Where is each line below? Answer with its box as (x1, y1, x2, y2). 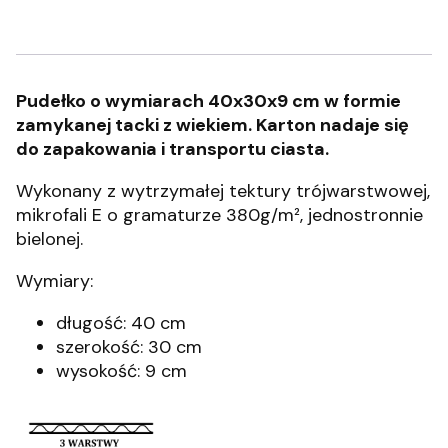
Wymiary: (16, 269, 93, 293)
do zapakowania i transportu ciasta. (16, 137, 329, 161)
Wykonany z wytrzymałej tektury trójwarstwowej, (16, 179, 430, 203)
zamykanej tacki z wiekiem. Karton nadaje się (16, 113, 409, 137)
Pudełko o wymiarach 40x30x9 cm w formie (16, 89, 401, 113)
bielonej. (16, 227, 83, 251)
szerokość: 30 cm (56, 335, 202, 359)
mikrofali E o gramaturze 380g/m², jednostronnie (16, 203, 423, 227)
